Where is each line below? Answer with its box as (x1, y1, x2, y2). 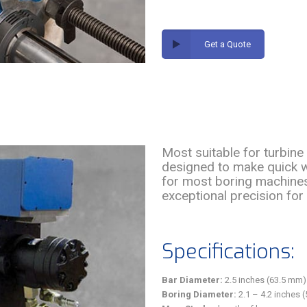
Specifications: (162, 238, 295, 265)
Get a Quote (204, 39, 251, 49)
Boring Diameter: (162, 289, 236, 299)
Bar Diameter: (162, 275, 223, 285)
